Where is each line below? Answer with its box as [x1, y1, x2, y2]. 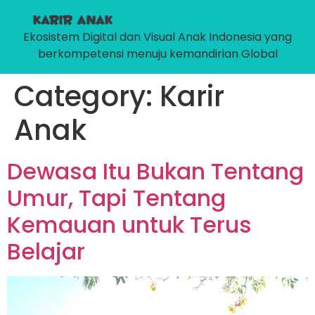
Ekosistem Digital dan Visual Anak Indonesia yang [23, 28, 292, 45]
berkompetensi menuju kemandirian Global [37, 45, 278, 62]
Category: [14, 76, 160, 116]
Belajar [7, 235, 85, 267]
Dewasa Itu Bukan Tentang [7, 155, 304, 187]
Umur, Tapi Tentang [7, 181, 226, 214]
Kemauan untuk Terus [7, 208, 252, 240]
